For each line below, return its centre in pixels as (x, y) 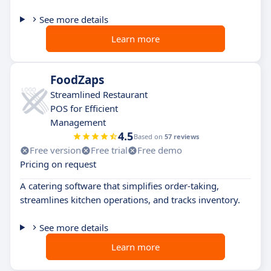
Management (78, 122)
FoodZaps (77, 80)
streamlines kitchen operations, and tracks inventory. (130, 200)
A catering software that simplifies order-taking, (119, 186)
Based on (149, 136)
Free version (55, 150)
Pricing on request (58, 164)
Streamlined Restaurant (99, 94)
